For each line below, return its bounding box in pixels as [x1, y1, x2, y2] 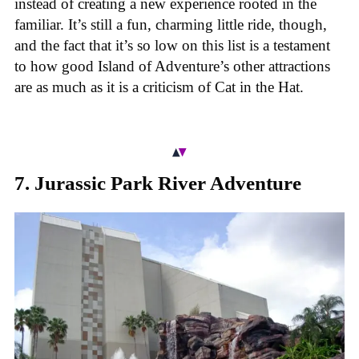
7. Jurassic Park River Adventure [14, 172, 301, 195]
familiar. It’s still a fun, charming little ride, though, [14, 15, 327, 33]
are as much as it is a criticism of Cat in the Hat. [14, 78, 304, 95]
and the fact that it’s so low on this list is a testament [14, 36, 330, 54]
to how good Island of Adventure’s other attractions [14, 57, 330, 75]
